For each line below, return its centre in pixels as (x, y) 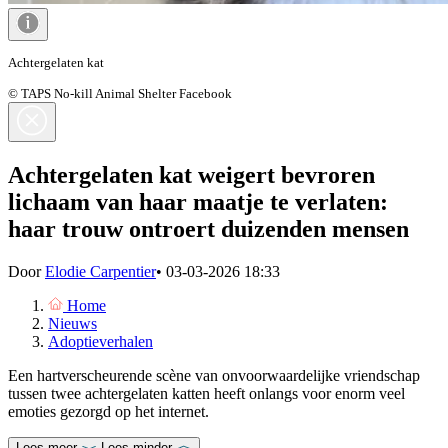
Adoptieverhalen (100, 341)
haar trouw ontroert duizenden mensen (208, 228)
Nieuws (72, 323)
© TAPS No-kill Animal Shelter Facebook (120, 93)
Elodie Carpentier (100, 271)
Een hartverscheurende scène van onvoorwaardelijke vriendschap (214, 375)
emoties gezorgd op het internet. (108, 411)
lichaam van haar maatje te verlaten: (198, 201)
